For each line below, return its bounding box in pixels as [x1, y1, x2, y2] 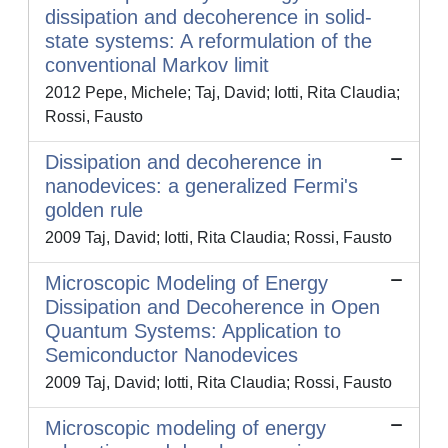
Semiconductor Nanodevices [45, 344, 298, 367]
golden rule [45, 199, 143, 222]
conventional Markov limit [45, 54, 269, 77]
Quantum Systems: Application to [45, 320, 341, 343]
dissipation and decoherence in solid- [45, 6, 372, 29]
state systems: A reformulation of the [45, 30, 372, 53]
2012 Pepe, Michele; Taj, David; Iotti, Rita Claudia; [45, 84, 400, 102]
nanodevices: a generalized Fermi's [45, 175, 358, 198]
